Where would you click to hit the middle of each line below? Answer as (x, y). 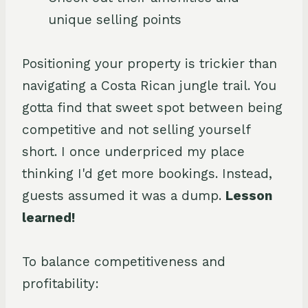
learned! (48, 217)
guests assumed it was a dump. (124, 195)
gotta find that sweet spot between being (152, 107)
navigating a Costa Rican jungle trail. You (149, 85)
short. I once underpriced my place (133, 151)
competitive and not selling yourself (136, 129)
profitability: (60, 283)
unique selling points (115, 19)
